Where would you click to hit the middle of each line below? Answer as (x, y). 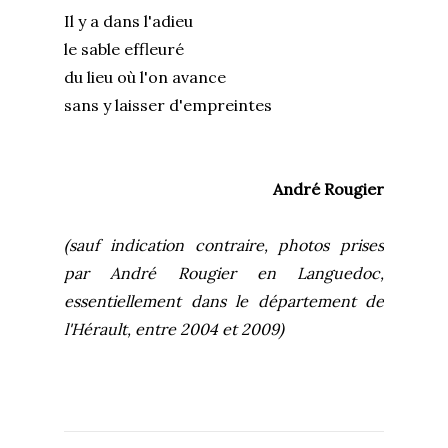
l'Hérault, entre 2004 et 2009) (174, 328)
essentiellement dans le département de (224, 300)
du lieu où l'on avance (150, 76)
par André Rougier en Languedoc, (224, 272)
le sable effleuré (129, 48)
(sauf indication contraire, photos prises (224, 244)
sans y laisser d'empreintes (168, 104)
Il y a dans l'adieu (133, 20)
